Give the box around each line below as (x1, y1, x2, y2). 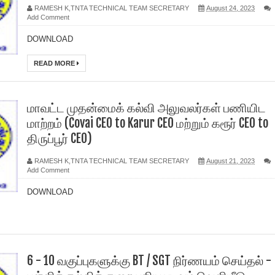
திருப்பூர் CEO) (27, 131, 92, 146)
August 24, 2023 (206, 4, 255, 12)
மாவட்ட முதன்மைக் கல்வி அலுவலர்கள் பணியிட (27, 100, 266, 115)
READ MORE (34, 60, 77, 67)
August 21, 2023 (206, 157, 255, 165)
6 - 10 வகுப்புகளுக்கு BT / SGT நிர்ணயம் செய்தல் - (27, 253, 271, 268)
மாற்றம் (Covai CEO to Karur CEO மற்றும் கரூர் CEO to (27, 115, 268, 131)
